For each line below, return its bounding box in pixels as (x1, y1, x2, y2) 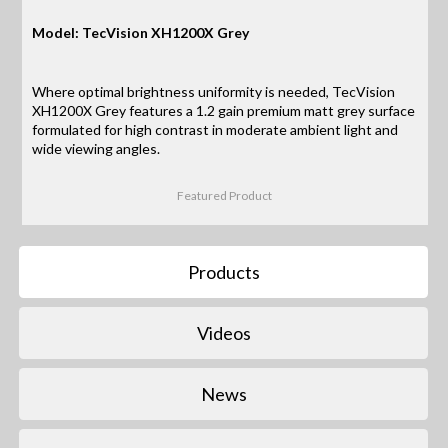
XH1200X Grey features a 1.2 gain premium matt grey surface (32, 101, 416, 119)
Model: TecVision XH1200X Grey (32, 23, 250, 41)
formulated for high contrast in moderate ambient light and (32, 120, 399, 138)
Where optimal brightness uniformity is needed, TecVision (32, 82, 396, 100)
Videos (196, 321, 251, 344)
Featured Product (177, 188, 273, 204)
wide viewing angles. (32, 139, 161, 157)
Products (187, 260, 260, 283)
